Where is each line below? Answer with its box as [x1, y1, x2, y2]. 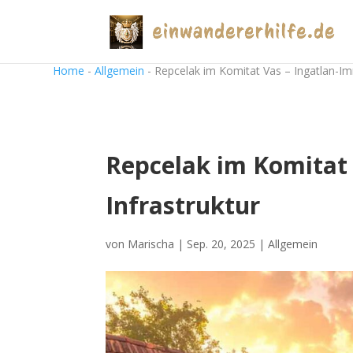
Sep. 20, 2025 [187, 236, 256, 251]
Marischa [128, 236, 175, 251]
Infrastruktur [106, 189, 261, 221]
